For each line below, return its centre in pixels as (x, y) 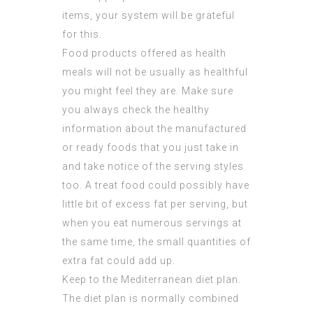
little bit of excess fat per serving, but (155, 204)
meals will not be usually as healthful (155, 72)
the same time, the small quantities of (156, 242)
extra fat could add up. (119, 261)
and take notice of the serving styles (153, 167)
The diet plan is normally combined (151, 299)
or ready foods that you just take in (151, 148)
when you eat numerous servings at (152, 223)
